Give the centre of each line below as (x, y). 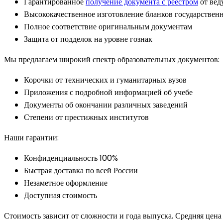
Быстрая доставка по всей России (81, 170)
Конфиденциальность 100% (71, 158)
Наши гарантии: (31, 137)
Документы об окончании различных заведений (106, 105)
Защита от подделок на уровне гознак (88, 39)
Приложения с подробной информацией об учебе (108, 92)
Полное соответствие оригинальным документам (108, 26)
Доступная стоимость (60, 195)
